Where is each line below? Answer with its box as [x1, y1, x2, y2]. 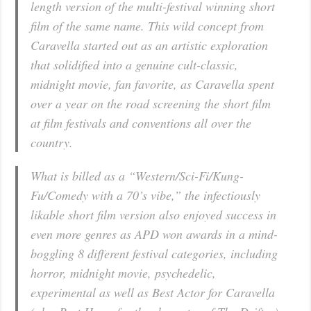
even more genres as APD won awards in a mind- [31, 226, 278, 243]
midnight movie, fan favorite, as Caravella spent [31, 76, 275, 93]
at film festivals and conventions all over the [31, 115, 252, 132]
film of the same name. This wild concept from [31, 17, 264, 35]
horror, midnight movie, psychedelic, [31, 264, 217, 282]
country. [31, 134, 74, 151]
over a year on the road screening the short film [31, 95, 271, 112]
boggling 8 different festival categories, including [31, 245, 278, 262]
